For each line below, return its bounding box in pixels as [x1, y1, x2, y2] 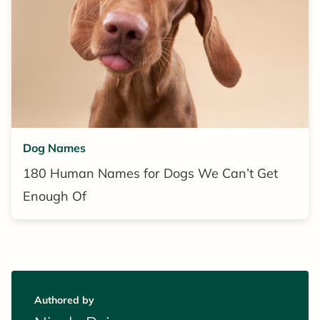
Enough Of [23, 188, 86, 205]
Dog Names [23, 141, 86, 156]
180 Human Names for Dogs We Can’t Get [23, 165, 278, 182]
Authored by [34, 294, 94, 307]
